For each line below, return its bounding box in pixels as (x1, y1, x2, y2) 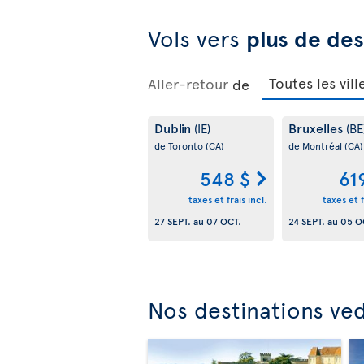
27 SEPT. (154, 214, 191, 227)
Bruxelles (288, 119, 346, 137)
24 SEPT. (288, 214, 325, 227)
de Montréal (288, 139, 344, 153)
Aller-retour (148, 73, 228, 94)
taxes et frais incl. (188, 192, 267, 206)
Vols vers (148, 22, 246, 54)
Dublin (154, 119, 194, 137)
